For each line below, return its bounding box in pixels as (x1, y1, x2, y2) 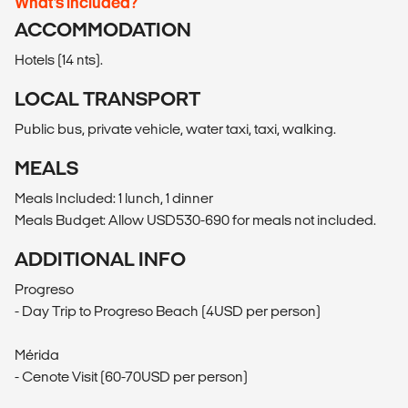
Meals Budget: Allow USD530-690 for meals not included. (15, 211, 376, 228)
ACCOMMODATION (15, 18, 191, 40)
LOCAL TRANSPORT (15, 87, 200, 109)
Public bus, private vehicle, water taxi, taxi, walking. (15, 120, 336, 137)
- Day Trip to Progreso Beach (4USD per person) (15, 302, 321, 319)
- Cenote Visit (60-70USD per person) (15, 368, 248, 384)
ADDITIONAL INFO (15, 248, 186, 270)
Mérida (15, 346, 59, 362)
